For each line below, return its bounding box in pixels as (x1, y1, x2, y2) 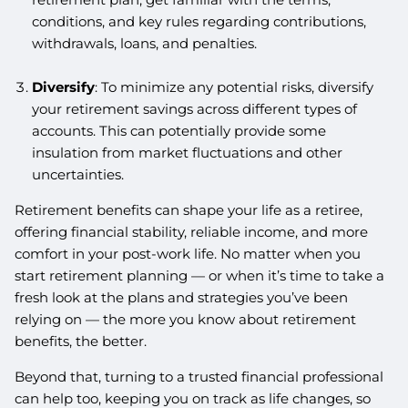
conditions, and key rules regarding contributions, (31, 13, 366, 31)
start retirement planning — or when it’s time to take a (15, 267, 385, 285)
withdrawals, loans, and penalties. (31, 35, 257, 53)
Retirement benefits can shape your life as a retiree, (15, 201, 363, 219)
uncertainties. (31, 166, 124, 184)
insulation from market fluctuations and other (31, 144, 342, 162)
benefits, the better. (15, 332, 148, 351)
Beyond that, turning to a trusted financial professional (15, 368, 384, 386)
